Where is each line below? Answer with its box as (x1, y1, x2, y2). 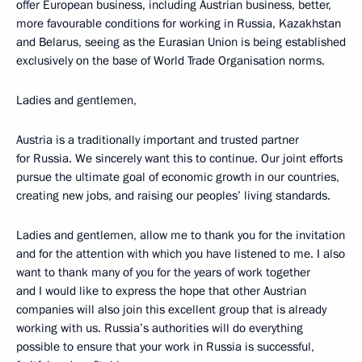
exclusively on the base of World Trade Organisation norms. (16, 53, 325, 69)
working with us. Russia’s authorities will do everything (16, 320, 303, 337)
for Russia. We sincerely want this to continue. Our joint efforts (16, 150, 343, 167)
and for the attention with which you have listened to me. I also (16, 246, 345, 263)
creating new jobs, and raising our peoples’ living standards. (16, 187, 330, 204)
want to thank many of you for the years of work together (16, 264, 310, 281)
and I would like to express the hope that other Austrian (16, 283, 306, 300)
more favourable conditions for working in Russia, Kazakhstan (16, 15, 341, 32)
